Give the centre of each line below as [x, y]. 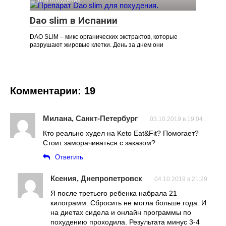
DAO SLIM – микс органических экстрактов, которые [104, 37]
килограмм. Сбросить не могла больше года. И [128, 203]
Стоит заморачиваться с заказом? [99, 143]
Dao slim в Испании [74, 20]
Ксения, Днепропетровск [96, 178]
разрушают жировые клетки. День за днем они [97, 45]
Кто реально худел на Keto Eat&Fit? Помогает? [121, 133]
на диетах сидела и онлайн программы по [121, 212]
